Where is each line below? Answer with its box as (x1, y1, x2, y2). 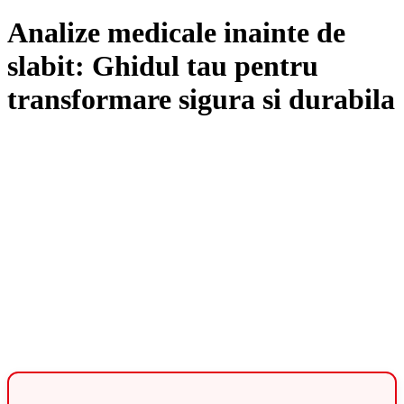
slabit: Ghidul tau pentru (7, 50, 318, 83)
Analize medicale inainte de (7, 16, 345, 50)
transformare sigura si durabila (7, 83, 395, 116)
